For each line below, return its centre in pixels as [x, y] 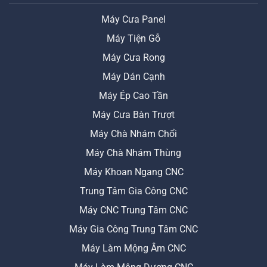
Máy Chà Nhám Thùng [133, 153]
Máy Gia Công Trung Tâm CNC [133, 229]
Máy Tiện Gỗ [133, 39]
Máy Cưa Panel [133, 20]
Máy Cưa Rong [133, 58]
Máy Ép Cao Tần [133, 96]
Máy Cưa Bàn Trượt [133, 115]
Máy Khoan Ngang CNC [133, 172]
